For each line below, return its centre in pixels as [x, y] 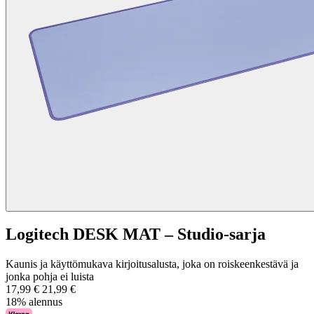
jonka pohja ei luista [50, 277]
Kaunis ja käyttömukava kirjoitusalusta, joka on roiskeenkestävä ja [152, 264]
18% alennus [34, 302]
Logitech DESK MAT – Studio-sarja [136, 234]
